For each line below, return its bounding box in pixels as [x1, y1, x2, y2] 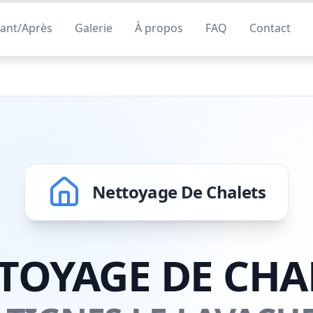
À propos [134, 20, 183, 36]
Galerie [74, 20, 112, 36]
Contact [249, 20, 291, 36]
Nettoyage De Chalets [92, 180, 265, 203]
